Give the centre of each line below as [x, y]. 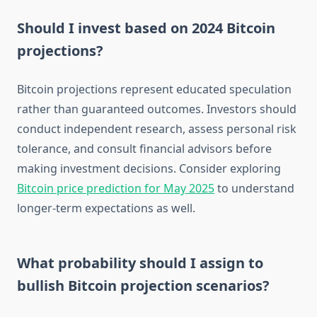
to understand [254, 189]
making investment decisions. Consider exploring [149, 169]
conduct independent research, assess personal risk [157, 129]
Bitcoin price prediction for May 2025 [116, 189]
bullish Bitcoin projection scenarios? [143, 286]
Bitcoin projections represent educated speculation [154, 90]
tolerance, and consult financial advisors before [144, 149]
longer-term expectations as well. [106, 208]
